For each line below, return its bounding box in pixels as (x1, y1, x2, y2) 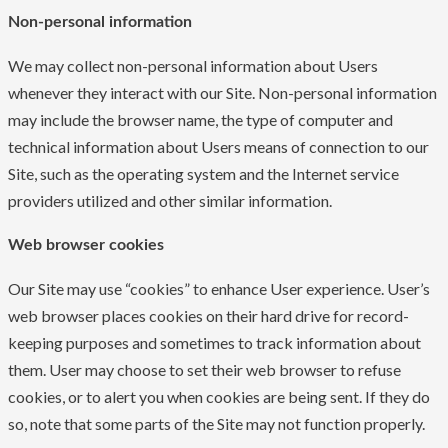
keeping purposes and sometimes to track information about (8, 333, 421, 353)
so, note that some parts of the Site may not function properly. (8, 414, 425, 434)
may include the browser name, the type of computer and (8, 110, 393, 130)
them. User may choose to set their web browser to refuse (8, 360, 401, 380)
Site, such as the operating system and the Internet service (8, 164, 399, 184)
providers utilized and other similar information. (8, 191, 332, 211)
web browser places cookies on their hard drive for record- (8, 306, 409, 326)
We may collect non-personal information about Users (8, 56, 378, 76)
